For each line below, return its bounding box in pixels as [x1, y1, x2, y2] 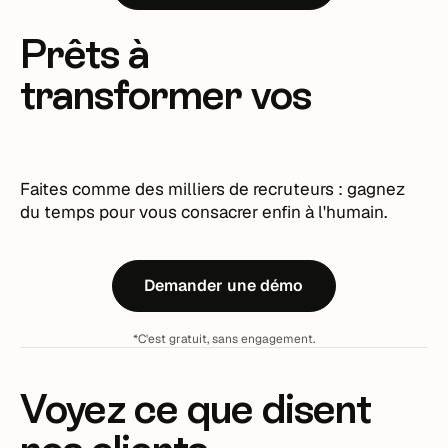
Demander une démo [144, 275, 304, 297]
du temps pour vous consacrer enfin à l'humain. [20, 200, 388, 223]
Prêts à [20, 28, 149, 78]
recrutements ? [28, 110, 305, 160]
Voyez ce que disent [20, 383, 371, 433]
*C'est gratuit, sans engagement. [132, 330, 315, 347]
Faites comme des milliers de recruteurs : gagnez [20, 177, 406, 200]
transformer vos [20, 69, 311, 119]
